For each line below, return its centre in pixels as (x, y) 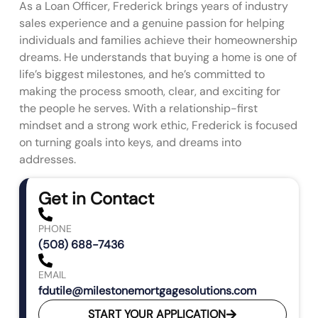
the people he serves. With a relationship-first (139, 108)
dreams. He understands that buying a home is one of (158, 57)
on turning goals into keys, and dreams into (131, 142)
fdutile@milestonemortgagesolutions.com (148, 291)
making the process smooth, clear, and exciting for (150, 91)
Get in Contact (97, 199)
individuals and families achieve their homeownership (159, 40)
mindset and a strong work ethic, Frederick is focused (159, 125)
